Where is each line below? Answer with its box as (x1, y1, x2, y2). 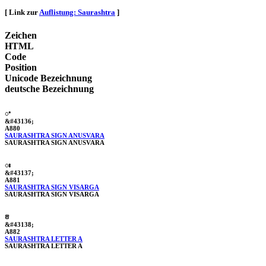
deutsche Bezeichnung (5, 84, 94, 94)
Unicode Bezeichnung (5, 73, 92, 84)
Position (5, 62, 37, 73)
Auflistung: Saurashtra (39, 7, 115, 17)
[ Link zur (5, 7, 39, 17)
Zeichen (5, 30, 37, 41)
